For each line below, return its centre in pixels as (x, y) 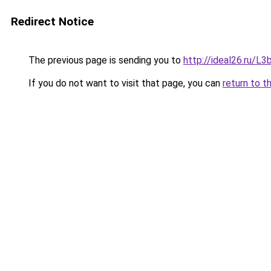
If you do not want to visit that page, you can (124, 83)
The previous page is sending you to (105, 60)
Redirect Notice (52, 21)
